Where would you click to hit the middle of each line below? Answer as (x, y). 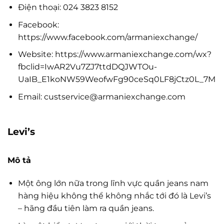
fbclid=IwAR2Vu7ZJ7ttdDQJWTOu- (87, 67)
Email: (31, 96)
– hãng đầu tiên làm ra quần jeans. (86, 208)
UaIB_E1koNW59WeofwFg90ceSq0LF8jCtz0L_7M (116, 79)
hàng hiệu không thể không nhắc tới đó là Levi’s (114, 196)
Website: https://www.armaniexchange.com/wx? (114, 54)
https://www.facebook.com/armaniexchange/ (107, 37)
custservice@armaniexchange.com (114, 96)
